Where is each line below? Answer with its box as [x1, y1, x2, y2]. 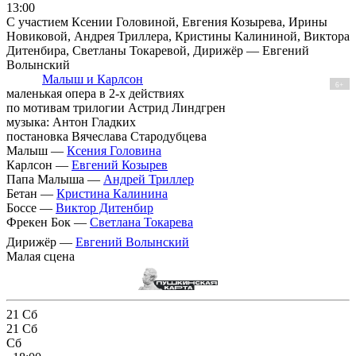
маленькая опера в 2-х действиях [6, 86, 184, 100]
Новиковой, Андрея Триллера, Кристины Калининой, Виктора [6, 29, 350, 43]
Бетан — [6, 186, 56, 200]
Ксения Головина [67, 143, 161, 157]
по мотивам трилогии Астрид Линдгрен [6, 100, 226, 114]
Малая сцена [6, 249, 75, 263]
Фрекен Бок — [6, 215, 90, 229]
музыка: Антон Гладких [6, 114, 136, 129]
